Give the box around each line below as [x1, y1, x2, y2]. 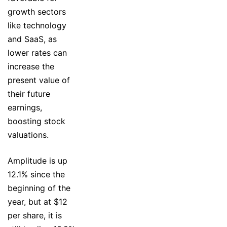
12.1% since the [8, 169, 65, 179]
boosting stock [8, 116, 65, 126]
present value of [8, 74, 70, 85]
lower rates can [8, 47, 67, 58]
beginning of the [8, 182, 70, 193]
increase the [8, 61, 54, 71]
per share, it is [8, 210, 62, 220]
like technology [8, 20, 66, 30]
